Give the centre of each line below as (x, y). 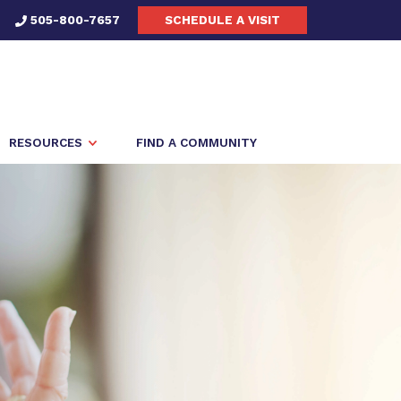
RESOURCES (46, 142)
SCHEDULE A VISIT (222, 20)
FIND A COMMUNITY (196, 142)
